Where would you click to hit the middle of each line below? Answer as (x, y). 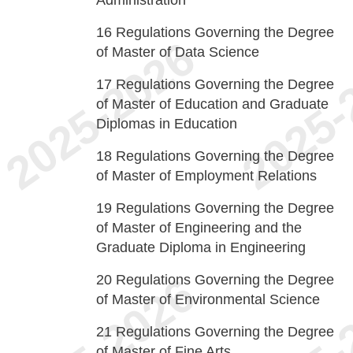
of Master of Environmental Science (208, 299)
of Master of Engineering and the (199, 228)
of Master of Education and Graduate (212, 104)
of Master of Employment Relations (206, 176)
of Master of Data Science (178, 52)
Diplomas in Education (167, 124)
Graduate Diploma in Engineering (201, 247)
